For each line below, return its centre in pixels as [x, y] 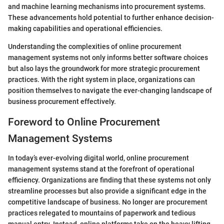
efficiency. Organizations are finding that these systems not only [109, 180]
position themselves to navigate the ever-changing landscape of [110, 91]
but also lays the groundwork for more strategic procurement [104, 69]
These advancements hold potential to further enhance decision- [111, 18]
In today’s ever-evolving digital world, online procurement [98, 158]
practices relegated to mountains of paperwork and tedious [102, 213]
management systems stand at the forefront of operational [101, 169]
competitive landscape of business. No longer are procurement [108, 202]
